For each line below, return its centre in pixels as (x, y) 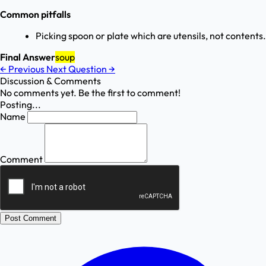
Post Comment (31, 218)
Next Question (77, 69)
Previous (26, 69)
